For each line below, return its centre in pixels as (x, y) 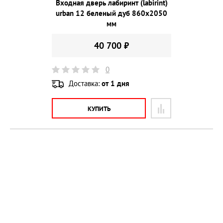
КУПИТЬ (99, 109)
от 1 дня (115, 84)
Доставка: (85, 84)
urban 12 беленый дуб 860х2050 (111, 13)
